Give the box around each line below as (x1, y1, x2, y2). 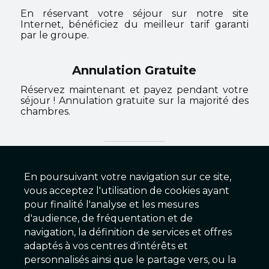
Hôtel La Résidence (72, 164, 197, 178)
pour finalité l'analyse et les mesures (24, 199, 199, 210)
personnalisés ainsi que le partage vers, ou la (24, 254, 236, 265)
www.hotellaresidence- (84, 210, 196, 222)
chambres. (20, 106, 70, 117)
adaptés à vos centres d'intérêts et (24, 240, 188, 252)
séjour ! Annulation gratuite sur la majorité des (20, 95, 249, 106)
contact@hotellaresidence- (73, 187, 206, 198)
